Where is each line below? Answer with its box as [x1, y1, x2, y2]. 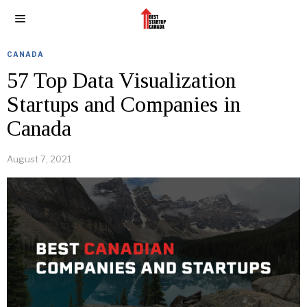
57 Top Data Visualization [7, 68, 236, 93]
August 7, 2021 [7, 153, 71, 164]
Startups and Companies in [7, 92, 241, 116]
